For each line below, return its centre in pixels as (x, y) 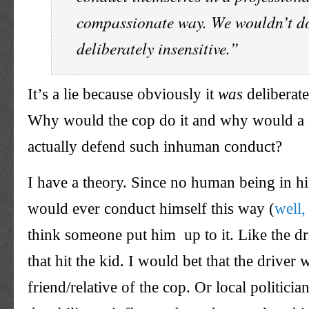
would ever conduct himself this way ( (151, 208)
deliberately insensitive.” (158, 48)
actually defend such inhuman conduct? (155, 147)
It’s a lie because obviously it (123, 94)
